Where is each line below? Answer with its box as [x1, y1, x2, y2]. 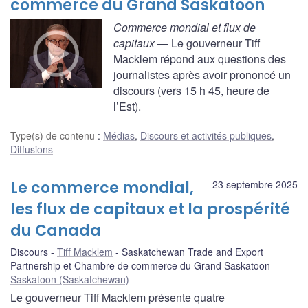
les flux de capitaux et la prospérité [10, 198, 290, 220]
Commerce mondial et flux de [113, 19, 256, 35]
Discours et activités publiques [140, 128, 272, 142]
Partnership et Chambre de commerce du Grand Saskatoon [10, 258, 270, 272]
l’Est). [113, 98, 141, 114]
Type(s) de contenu [10, 128, 98, 142]
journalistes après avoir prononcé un [113, 66, 291, 82]
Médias [103, 128, 135, 142]
